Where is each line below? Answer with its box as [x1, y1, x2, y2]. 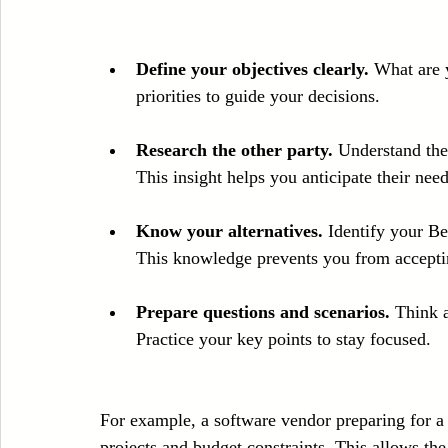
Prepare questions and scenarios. [136, 301, 390, 322]
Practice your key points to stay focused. [136, 328, 431, 349]
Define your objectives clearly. [136, 58, 369, 79]
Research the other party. [136, 139, 333, 160]
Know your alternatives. [136, 220, 323, 241]
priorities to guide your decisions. [136, 85, 380, 106]
